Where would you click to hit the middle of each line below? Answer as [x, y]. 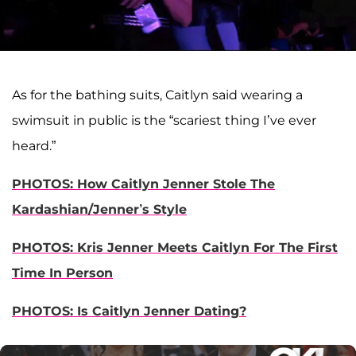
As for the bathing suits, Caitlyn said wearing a [157, 95]
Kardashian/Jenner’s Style [99, 210]
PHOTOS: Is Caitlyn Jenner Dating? [129, 311]
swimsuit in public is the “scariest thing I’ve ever [164, 121]
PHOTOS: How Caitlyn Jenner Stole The [143, 184]
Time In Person [62, 273]
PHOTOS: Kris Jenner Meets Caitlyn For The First [175, 248]
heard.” [34, 146]
